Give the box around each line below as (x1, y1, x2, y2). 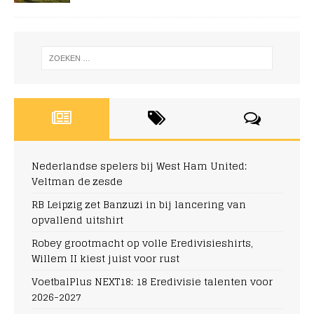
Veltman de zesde (32, 172, 123, 190)
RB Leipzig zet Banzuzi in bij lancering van (32, 195, 246, 213)
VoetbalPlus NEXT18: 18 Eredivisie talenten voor (32, 272, 273, 290)
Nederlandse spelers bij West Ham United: (32, 156, 247, 175)
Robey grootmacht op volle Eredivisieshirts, (32, 233, 253, 252)
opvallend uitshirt (32, 210, 123, 228)
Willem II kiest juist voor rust (32, 249, 179, 267)
